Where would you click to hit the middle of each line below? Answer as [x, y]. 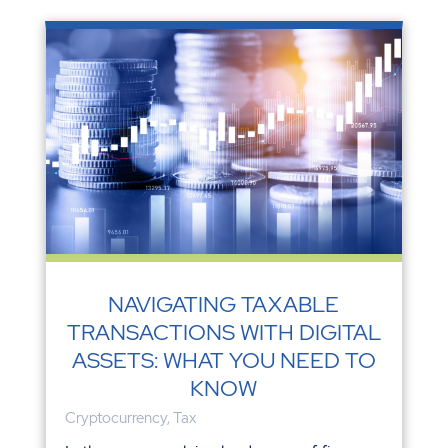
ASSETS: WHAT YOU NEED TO [223, 360]
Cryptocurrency [115, 417]
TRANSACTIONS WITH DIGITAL [223, 332]
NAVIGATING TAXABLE [224, 304]
